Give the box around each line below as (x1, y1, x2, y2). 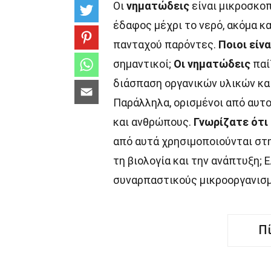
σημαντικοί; (113, 57, 174, 70)
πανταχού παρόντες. (113, 38, 218, 51)
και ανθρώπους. (113, 116, 194, 128)
